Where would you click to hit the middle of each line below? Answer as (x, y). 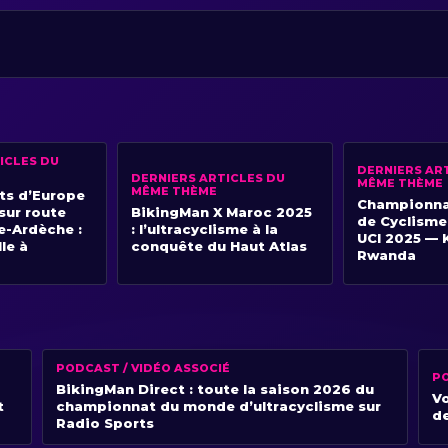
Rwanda (386, 254)
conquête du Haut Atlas (219, 246)
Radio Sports (104, 423)
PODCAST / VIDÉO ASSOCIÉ (142, 368)
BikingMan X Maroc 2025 (221, 212)
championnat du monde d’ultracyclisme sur (218, 406)
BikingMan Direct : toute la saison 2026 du (214, 389)
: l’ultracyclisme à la (204, 229)
